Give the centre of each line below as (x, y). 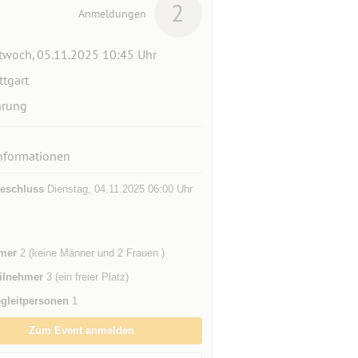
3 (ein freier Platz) (86, 277)
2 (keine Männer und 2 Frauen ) (90, 253)
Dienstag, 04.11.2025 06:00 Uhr (118, 189)
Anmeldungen (112, 14)
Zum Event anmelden (82, 330)
